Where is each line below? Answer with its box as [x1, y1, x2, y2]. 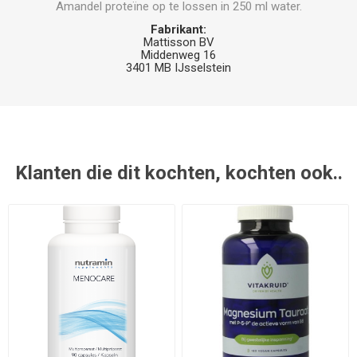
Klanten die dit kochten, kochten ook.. [14, 161, 343, 184]
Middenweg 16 [141, 47, 216, 62]
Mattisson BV [143, 34, 214, 49]
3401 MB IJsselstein [126, 60, 231, 75]
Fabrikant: [151, 22, 206, 37]
